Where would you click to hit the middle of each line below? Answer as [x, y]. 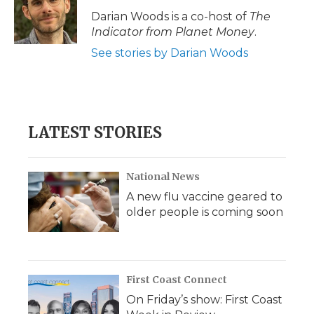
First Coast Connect [177, 280]
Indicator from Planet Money [173, 32]
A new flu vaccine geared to [204, 197]
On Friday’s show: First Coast [204, 300]
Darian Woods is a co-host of [170, 16]
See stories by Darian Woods [170, 53]
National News [163, 177]
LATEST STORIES [95, 132]
